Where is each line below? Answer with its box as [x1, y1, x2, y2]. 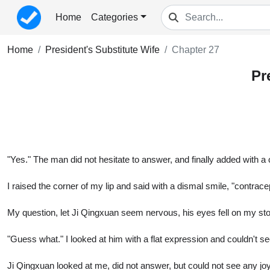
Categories [91, 12, 138, 22]
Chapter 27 [172, 45, 219, 55]
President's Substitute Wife [45, 45, 160, 55]
